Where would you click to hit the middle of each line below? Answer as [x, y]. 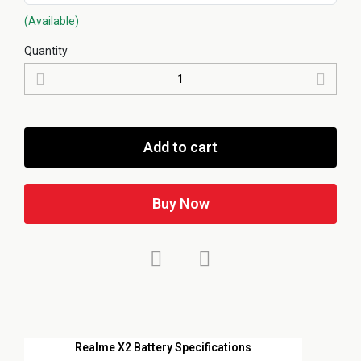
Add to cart [180, 147]
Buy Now [180, 203]
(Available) [52, 21]
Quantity [46, 50]
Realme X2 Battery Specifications [163, 347]
